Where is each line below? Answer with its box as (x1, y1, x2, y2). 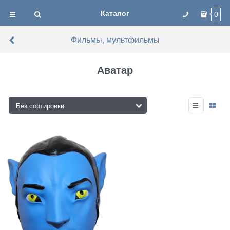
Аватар (97, 62, 133, 78)
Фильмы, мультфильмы (70, 33, 160, 45)
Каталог (101, 8, 129, 18)
